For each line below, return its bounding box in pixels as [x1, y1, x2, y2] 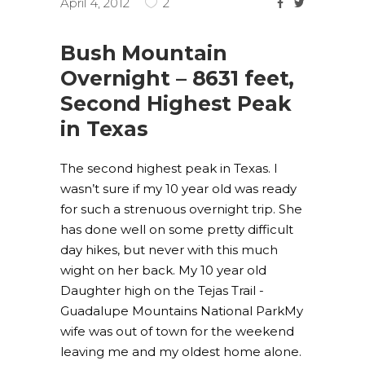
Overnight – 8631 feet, [60, 66, 295, 90]
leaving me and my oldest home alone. [60, 344, 301, 359]
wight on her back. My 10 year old [60, 262, 266, 278]
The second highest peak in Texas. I [60, 161, 278, 176]
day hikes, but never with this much [60, 242, 278, 257]
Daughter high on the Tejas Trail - [60, 283, 264, 298]
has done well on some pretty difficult [60, 222, 293, 237]
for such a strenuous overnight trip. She [60, 201, 302, 217]
